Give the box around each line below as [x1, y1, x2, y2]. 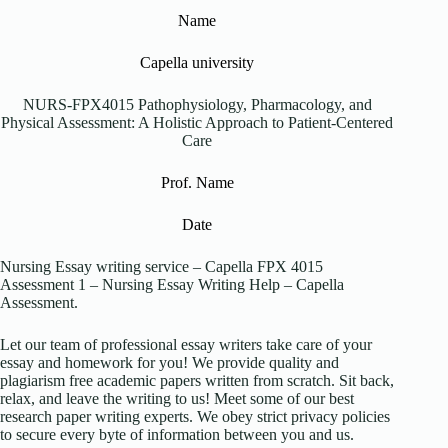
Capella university [140, 53, 255, 71]
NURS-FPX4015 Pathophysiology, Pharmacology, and [22, 95, 372, 113]
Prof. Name [160, 173, 234, 191]
